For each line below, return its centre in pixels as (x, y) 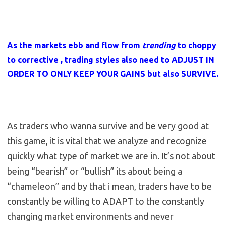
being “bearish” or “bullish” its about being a (95, 171)
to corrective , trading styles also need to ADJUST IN (111, 60)
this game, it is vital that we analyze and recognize (107, 141)
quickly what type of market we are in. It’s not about (111, 156)
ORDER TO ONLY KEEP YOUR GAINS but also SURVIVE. (113, 74)
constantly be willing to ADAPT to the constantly (106, 202)
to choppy (197, 46)
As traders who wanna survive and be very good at (108, 126)
